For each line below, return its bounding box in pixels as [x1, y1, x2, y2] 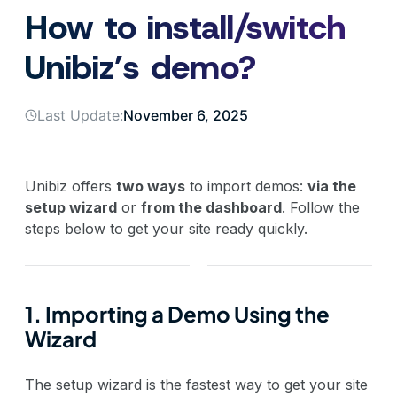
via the [307, 176, 356, 195]
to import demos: [185, 176, 307, 195]
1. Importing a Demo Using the [25, 300, 330, 327]
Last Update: [37, 105, 123, 124]
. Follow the [282, 198, 360, 216]
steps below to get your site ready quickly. [25, 219, 307, 237]
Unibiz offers [25, 176, 116, 195]
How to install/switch [25, 4, 346, 50]
